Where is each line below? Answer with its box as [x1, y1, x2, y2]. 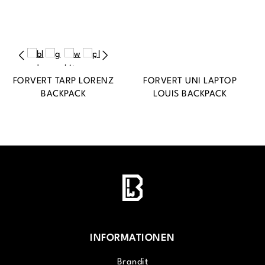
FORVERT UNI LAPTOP [143, 77, 237, 86]
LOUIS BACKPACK [153, 90, 227, 99]
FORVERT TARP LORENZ [12, 77, 114, 86]
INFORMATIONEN [90, 233, 175, 244]
